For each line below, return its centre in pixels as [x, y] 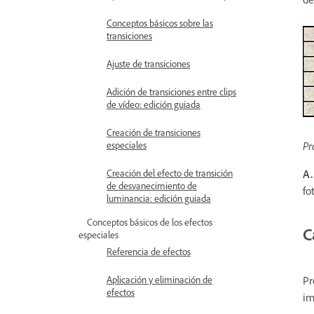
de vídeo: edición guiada [153, 104]
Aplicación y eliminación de [159, 279]
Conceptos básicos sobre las [160, 23]
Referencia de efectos [149, 251]
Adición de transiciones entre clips [171, 91]
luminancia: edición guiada [159, 198]
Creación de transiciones [153, 132]
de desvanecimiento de [152, 185]
